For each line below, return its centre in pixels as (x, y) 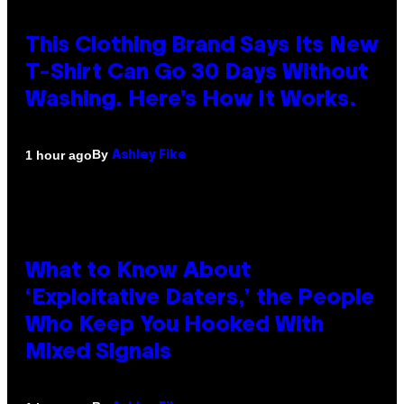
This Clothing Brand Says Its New (202, 46)
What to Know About (138, 272)
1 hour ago (59, 155)
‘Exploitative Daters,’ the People (200, 299)
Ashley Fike (149, 156)
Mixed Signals (98, 353)
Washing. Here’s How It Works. (191, 101)
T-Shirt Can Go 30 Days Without (197, 73)
